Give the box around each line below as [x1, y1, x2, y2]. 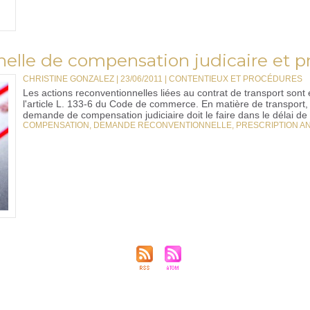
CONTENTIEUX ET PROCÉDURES [169, 74, 302, 84]
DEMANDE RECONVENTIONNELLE [93, 120, 232, 130]
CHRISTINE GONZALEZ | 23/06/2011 [23, 74, 163, 84]
